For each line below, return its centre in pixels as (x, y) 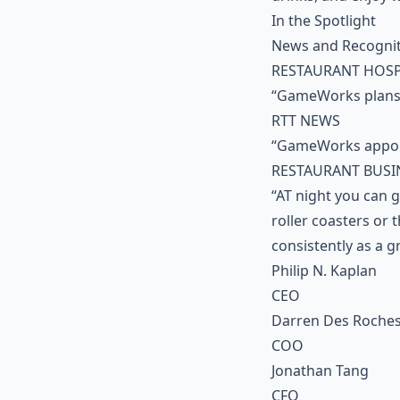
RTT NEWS (306, 121)
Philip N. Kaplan (324, 271)
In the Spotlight (324, 21)
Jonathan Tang (320, 371)
